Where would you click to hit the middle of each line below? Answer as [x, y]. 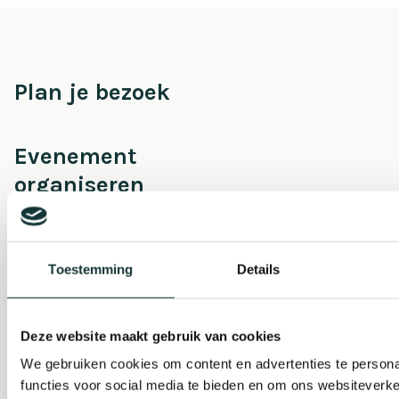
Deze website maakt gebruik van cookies [151, 336]
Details [258, 269]
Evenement [76, 156]
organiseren [79, 184]
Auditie [54, 341]
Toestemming [91, 269]
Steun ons [69, 248]
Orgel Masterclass [112, 313]
